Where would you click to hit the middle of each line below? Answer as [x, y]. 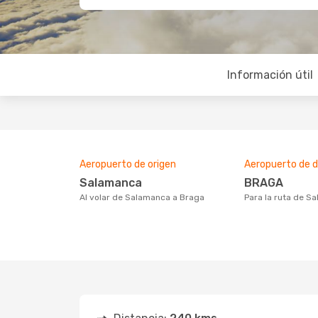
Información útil [270, 75]
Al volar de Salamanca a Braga [145, 197]
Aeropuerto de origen [128, 164]
